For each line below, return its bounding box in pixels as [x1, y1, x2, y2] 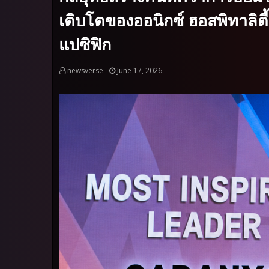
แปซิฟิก [59, 33, 111, 55]
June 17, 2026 [117, 65, 162, 76]
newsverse [67, 65, 103, 76]
